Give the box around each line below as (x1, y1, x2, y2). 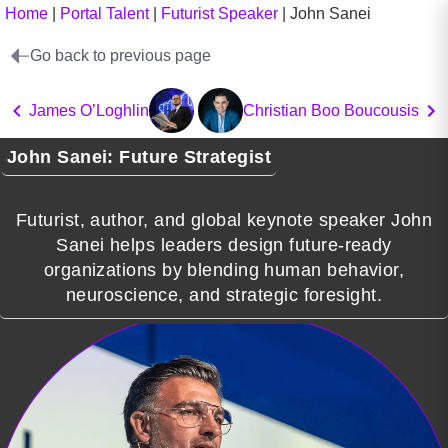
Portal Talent (60, 5, 149, 22)
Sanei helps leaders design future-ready (56, 235, 392, 255)
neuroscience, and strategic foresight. (65, 285, 383, 305)
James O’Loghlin (29, 101, 149, 119)
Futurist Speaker (161, 5, 278, 22)
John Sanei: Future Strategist (7, 147, 272, 167)
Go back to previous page (30, 46, 211, 64)
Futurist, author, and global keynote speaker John (15, 210, 433, 230)
